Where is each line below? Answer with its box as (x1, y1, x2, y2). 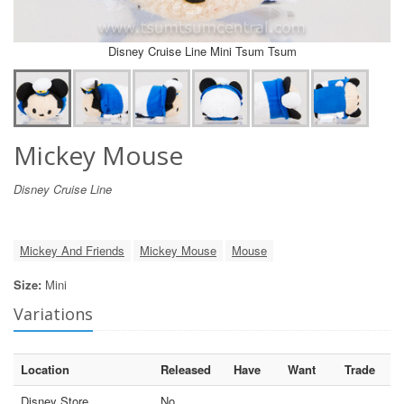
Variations (14, 302, 93, 325)
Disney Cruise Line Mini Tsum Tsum (107, 41, 297, 60)
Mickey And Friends (20, 241, 124, 259)
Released (161, 360, 211, 378)
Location (21, 360, 69, 378)
